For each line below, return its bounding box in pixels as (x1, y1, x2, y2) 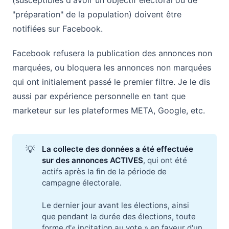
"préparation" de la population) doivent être (12, 9, 181, 19)
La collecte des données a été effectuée (42, 144, 194, 154)
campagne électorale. (42, 177, 122, 188)
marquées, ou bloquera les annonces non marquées (12, 62, 211, 73)
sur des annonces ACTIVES (42, 155, 144, 165)
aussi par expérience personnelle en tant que (12, 90, 186, 101)
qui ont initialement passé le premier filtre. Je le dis (12, 76, 210, 87)
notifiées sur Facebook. (12, 23, 103, 34)
